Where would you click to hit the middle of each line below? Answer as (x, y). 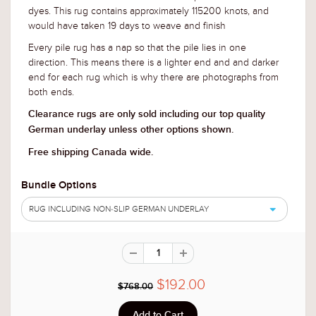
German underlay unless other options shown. (131, 130)
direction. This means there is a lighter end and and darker (153, 63)
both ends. (51, 92)
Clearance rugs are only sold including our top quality (147, 115)
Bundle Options (59, 186)
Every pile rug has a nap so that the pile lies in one (137, 48)
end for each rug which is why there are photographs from (153, 78)
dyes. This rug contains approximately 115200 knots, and (148, 11)
